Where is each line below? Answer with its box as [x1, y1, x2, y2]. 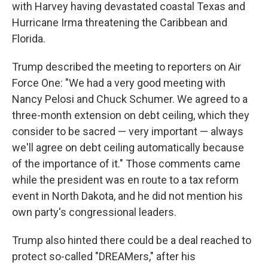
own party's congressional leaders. [12, 205, 176, 218]
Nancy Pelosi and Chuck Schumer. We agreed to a [12, 92, 248, 105]
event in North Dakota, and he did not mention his [12, 189, 243, 202]
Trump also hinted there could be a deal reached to [12, 233, 251, 246]
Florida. [12, 32, 45, 45]
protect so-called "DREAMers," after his [12, 249, 196, 263]
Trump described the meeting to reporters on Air [12, 60, 241, 73]
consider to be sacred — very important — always [12, 124, 243, 138]
